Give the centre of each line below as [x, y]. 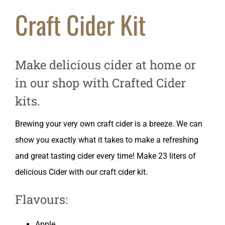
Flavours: [41, 199]
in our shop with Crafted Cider [100, 83]
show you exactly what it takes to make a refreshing [107, 140]
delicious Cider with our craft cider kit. [81, 172]
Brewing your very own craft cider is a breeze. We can [109, 124]
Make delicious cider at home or [105, 65]
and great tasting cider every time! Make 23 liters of [105, 156]
